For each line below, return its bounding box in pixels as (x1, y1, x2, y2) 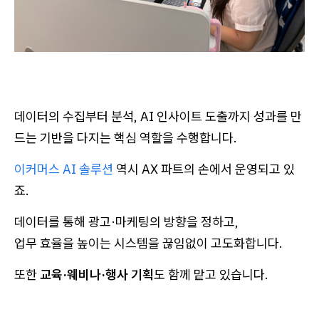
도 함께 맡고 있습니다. (154, 266, 268, 283)
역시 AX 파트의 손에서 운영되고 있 (116, 160, 295, 177)
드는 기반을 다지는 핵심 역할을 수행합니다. (14, 129, 237, 146)
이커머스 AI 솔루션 (14, 160, 116, 177)
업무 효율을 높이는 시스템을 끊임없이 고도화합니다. (14, 234, 283, 251)
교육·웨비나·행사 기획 (40, 266, 154, 283)
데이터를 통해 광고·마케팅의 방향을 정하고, (14, 213, 239, 230)
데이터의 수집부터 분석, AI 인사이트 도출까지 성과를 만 (14, 108, 302, 125)
